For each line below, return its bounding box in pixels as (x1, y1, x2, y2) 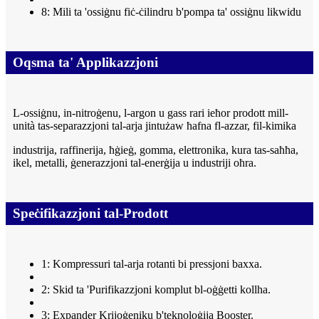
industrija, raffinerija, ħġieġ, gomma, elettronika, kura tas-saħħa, (13, 144, 298, 157)
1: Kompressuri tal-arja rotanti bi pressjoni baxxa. (41, 258, 262, 271)
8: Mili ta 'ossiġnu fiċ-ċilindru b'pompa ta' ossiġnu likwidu (41, 6, 301, 19)
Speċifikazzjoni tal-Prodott (13, 206, 168, 221)
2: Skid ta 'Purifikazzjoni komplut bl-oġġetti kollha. (41, 283, 271, 296)
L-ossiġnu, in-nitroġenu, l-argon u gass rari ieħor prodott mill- (13, 107, 288, 120)
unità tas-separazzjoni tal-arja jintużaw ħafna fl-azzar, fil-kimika (13, 120, 296, 132)
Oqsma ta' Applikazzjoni (13, 55, 158, 70)
